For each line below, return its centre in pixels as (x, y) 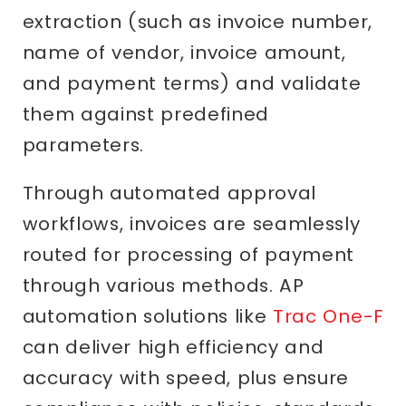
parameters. (83, 145)
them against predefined (146, 115)
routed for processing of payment (188, 255)
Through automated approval (169, 193)
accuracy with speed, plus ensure (186, 378)
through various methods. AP (163, 286)
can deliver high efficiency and (173, 348)
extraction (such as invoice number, (198, 22)
